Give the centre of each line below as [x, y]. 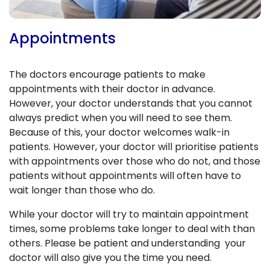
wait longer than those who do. [82, 190]
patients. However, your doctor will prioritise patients [134, 146]
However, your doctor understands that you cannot [131, 103]
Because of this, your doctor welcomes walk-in [119, 132]
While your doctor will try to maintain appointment [129, 214]
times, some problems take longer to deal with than [132, 228]
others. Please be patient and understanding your [127, 243]
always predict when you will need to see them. [121, 118]
